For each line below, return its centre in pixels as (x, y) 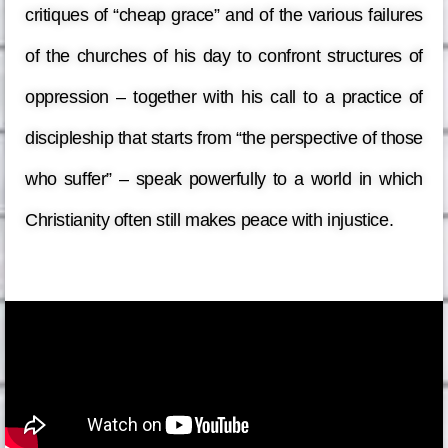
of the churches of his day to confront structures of (224, 56)
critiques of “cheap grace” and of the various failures (224, 15)
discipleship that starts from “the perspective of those (224, 138)
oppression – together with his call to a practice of (224, 97)
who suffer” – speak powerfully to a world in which (224, 179)
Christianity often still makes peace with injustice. (211, 220)
